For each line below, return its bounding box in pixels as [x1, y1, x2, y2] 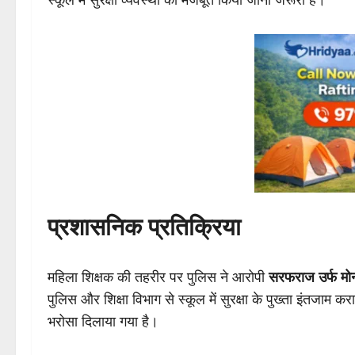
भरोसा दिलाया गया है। [48, 311, 158, 331]
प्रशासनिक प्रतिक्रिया [48, 207, 241, 243]
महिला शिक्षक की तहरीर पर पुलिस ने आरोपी [48, 267, 269, 287]
